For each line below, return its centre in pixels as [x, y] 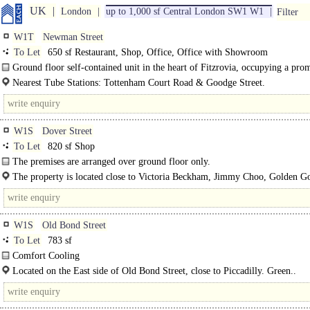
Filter [288, 12]
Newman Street [73, 37]
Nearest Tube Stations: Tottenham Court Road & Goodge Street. [139, 83]
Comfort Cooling [46, 256]
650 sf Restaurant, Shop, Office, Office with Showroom [156, 52]
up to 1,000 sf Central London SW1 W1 [185, 11]
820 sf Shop [70, 146]
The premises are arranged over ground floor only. [111, 162]
